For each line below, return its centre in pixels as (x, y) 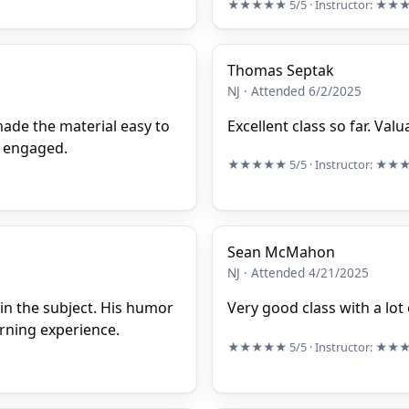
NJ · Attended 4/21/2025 (298, 273)
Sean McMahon (281, 252)
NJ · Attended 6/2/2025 (294, 90)
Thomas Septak (281, 70)
